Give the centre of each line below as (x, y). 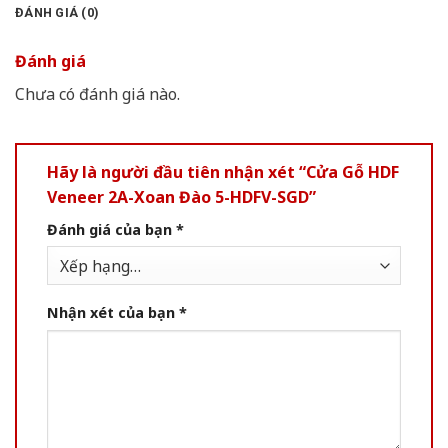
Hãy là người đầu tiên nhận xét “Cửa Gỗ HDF (223, 171)
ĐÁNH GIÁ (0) (57, 12)
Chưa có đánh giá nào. (97, 93)
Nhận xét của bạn (113, 312)
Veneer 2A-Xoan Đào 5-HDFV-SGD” (181, 196)
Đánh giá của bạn (111, 229)
